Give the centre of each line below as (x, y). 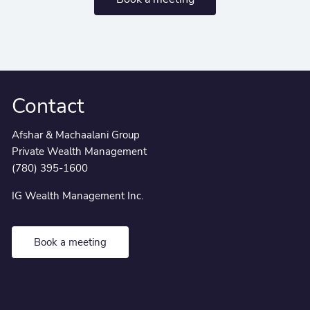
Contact (48, 107)
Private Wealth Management (80, 152)
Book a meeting (70, 242)
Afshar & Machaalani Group (77, 135)
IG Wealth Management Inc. (78, 196)
